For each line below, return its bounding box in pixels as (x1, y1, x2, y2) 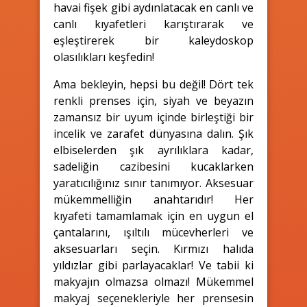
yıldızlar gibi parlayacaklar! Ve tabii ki (53, 257, 254, 273)
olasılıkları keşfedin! (53, 49, 154, 64)
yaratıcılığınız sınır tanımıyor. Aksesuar (53, 175, 254, 191)
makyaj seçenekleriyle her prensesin (53, 290, 254, 306)
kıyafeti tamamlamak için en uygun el (53, 208, 254, 223)
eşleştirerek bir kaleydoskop (53, 32, 254, 48)
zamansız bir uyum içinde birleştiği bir (53, 109, 254, 125)
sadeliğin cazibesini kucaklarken (53, 158, 254, 174)
